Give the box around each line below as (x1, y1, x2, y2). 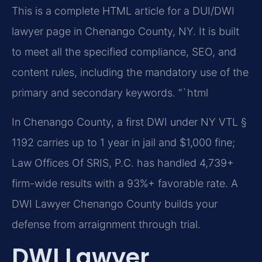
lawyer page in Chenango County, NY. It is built (12, 25, 239, 38)
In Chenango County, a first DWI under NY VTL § (12, 115, 247, 128)
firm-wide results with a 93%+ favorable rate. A (12, 177, 238, 189)
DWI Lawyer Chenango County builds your (12, 197, 218, 210)
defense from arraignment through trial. (12, 218, 201, 230)
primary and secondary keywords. (12, 87, 175, 99)
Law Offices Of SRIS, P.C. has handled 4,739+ (12, 156, 234, 169)
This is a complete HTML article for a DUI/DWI (12, 5, 235, 18)
